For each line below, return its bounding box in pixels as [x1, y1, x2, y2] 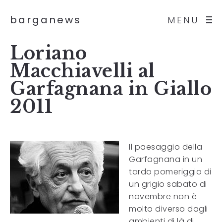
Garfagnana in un [129, 154, 202, 165]
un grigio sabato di [129, 178, 207, 190]
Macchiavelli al [10, 60, 155, 82]
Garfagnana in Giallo [10, 78, 212, 100]
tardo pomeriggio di [129, 166, 212, 177]
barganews [10, 13, 81, 27]
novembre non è [129, 191, 197, 202]
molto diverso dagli [129, 203, 208, 215]
